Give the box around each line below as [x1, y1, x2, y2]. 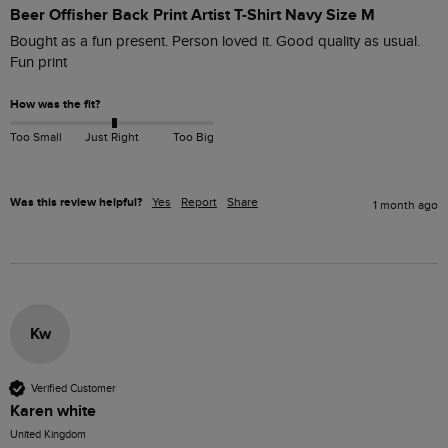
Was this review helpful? [10, 195, 142, 211]
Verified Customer [31, 381, 116, 395]
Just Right [84, 129, 139, 144]
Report [181, 195, 217, 210]
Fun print [10, 54, 67, 72]
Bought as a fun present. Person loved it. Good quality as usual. [10, 33, 420, 51]
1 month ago [373, 198, 438, 213]
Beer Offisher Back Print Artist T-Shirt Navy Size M [10, 5, 375, 26]
